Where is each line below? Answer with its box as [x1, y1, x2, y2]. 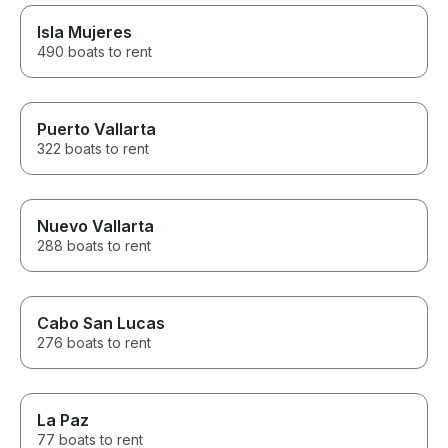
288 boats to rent [37, 237, 151, 255]
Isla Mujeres [37, 22, 132, 43]
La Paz [37, 410, 89, 431]
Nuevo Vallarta [37, 216, 154, 237]
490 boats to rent [37, 43, 152, 61]
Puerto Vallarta [37, 119, 156, 140]
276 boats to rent [37, 334, 151, 352]
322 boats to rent [37, 140, 149, 158]
